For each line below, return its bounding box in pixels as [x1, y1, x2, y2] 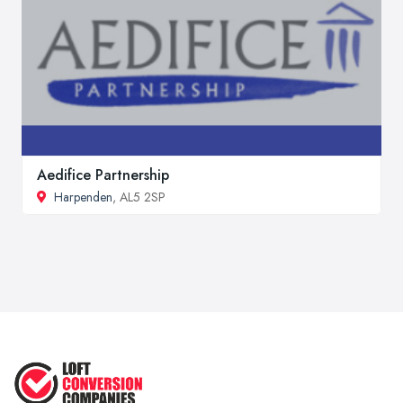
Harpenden [54, 187, 112, 206]
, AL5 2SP [112, 187, 166, 206]
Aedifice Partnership [37, 164, 169, 185]
